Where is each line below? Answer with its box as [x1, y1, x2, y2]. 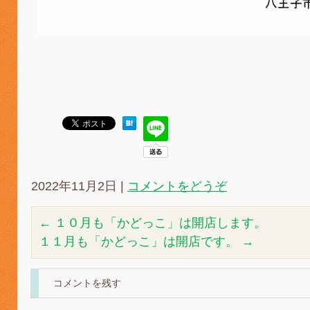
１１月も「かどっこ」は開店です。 [39, 235, 241, 248]
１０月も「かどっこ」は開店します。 [51, 216, 266, 230]
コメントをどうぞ [127, 179, 227, 193]
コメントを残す [53, 277, 121, 289]
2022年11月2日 [31, 179, 117, 193]
